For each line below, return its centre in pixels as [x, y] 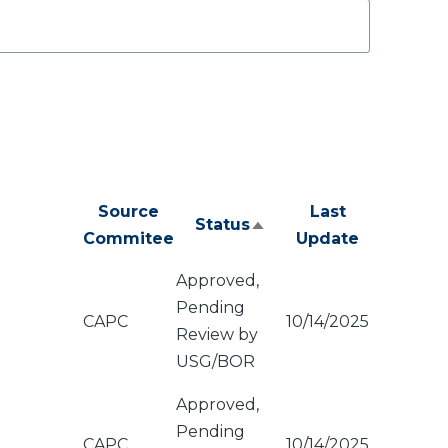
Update [327, 238]
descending [309, 258]
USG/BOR [215, 361]
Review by [217, 334]
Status [222, 224]
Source [128, 211]
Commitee [128, 238]
